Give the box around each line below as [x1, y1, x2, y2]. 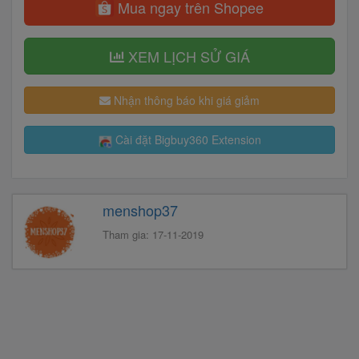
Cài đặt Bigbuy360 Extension [112, 131, 261, 147]
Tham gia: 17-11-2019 [102, 227, 204, 243]
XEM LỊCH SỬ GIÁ [123, 45, 250, 67]
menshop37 [102, 200, 178, 221]
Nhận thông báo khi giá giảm [111, 91, 260, 108]
